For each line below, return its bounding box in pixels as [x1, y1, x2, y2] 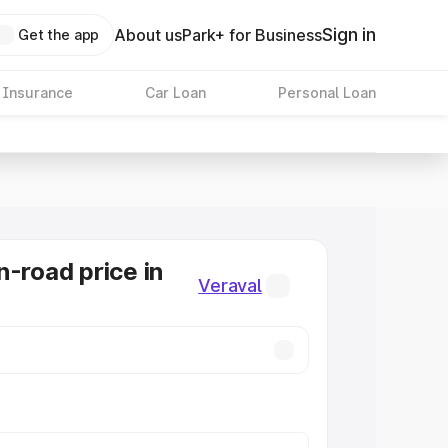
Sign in [322, 24, 376, 45]
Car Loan [144, 84, 206, 101]
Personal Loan [277, 84, 376, 101]
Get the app [17, 26, 100, 43]
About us [114, 25, 183, 45]
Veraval [198, 275, 262, 296]
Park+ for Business [182, 25, 323, 45]
